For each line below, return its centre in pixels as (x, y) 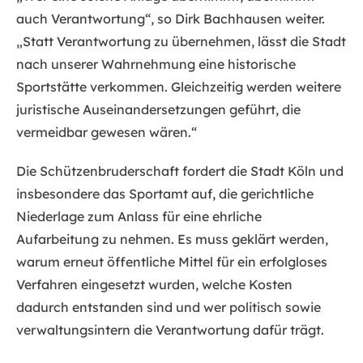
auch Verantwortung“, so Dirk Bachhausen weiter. (171, 19)
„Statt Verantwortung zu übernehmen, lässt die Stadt (181, 42)
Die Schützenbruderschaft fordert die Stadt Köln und (180, 171)
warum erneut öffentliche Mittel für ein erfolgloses (172, 262)
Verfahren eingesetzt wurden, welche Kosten (154, 285)
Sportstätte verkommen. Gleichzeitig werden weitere (179, 87)
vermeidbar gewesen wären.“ (107, 132)
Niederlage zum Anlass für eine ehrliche (139, 217)
